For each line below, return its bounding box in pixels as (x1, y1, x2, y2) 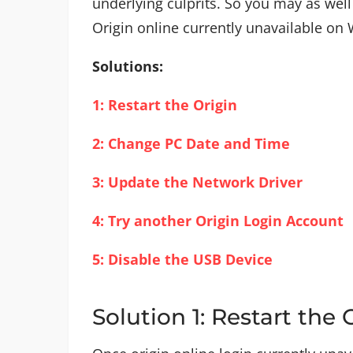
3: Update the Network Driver (92, 172, 303, 191)
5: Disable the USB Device (92, 249, 273, 269)
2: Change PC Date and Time (92, 133, 290, 153)
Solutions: (92, 56, 163, 76)
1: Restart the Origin (92, 95, 237, 114)
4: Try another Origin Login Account (92, 210, 347, 230)
